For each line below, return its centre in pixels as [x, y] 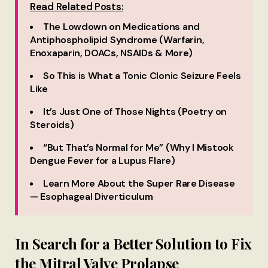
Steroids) [52, 125]
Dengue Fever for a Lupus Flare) [103, 161]
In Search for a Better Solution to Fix [133, 244]
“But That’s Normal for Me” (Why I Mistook [138, 148]
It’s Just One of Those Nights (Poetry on [135, 112]
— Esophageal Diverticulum [92, 197]
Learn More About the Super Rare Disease [139, 184]
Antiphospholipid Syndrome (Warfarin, [117, 40]
